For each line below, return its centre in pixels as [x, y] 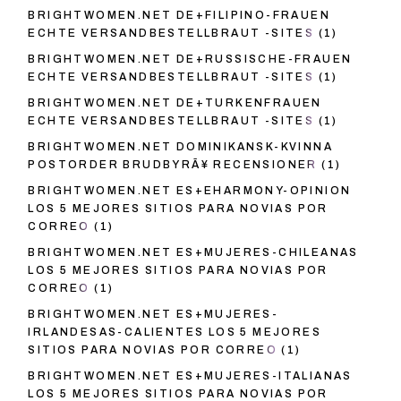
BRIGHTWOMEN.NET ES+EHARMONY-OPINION [190, 191]
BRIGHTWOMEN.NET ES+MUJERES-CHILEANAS [193, 253]
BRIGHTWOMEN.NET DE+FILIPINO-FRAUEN [179, 16]
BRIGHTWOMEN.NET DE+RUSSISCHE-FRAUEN [190, 60]
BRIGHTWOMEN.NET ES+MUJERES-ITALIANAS [190, 376]
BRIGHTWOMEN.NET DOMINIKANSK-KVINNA [180, 147]
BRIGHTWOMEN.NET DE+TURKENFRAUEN [175, 103]
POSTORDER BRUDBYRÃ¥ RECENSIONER [173, 165]
